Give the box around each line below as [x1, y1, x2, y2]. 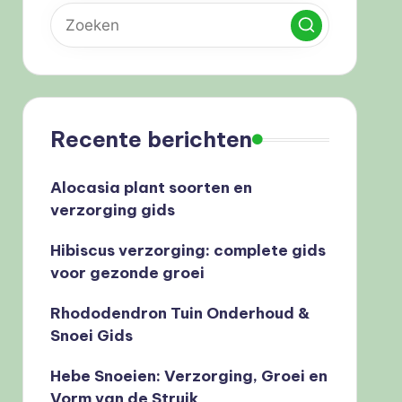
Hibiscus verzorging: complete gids [49, 240, 326, 260]
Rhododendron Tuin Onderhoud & [49, 303, 310, 323]
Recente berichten [49, 126, 252, 153]
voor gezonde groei [49, 263, 205, 283]
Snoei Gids [49, 326, 133, 345]
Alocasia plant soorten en [49, 178, 252, 197]
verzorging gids [49, 200, 175, 220]
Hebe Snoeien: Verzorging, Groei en [49, 366, 328, 386]
